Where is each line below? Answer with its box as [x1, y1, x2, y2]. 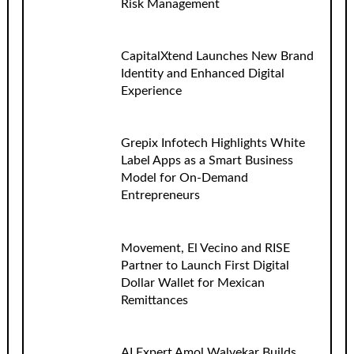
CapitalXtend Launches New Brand [120, 50, 314, 63]
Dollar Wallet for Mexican [120, 276, 265, 289]
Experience [120, 85, 182, 98]
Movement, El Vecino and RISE [120, 241, 290, 254]
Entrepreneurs [120, 189, 200, 202]
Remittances [120, 293, 188, 307]
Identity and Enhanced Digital [120, 67, 284, 81]
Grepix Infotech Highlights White [120, 137, 305, 150]
